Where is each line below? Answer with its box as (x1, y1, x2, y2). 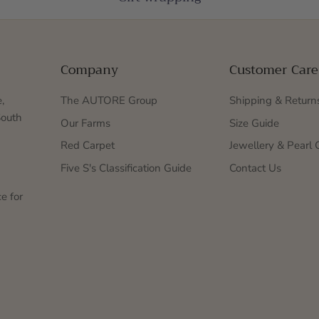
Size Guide (229, 115, 279, 130)
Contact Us (229, 160, 281, 175)
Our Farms (61, 115, 110, 130)
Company (61, 58, 118, 82)
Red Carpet (61, 138, 115, 153)
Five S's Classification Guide (61, 160, 192, 175)
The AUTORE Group (61, 93, 157, 108)
